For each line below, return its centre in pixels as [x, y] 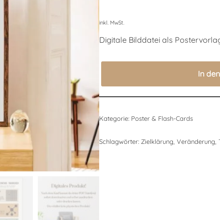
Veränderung [196, 142]
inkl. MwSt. [111, 23]
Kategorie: [115, 119]
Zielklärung [157, 142]
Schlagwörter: [120, 142]
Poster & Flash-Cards [162, 119]
